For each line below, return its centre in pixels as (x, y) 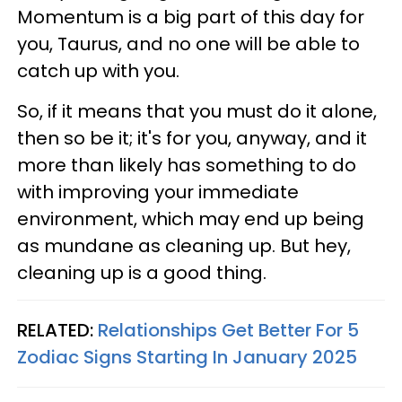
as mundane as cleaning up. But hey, (184, 246)
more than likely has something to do (187, 165)
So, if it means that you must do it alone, (197, 111)
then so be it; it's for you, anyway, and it (192, 138)
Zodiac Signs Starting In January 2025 (187, 357)
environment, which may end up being (191, 219)
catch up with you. (98, 71)
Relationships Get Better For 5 (228, 330)
